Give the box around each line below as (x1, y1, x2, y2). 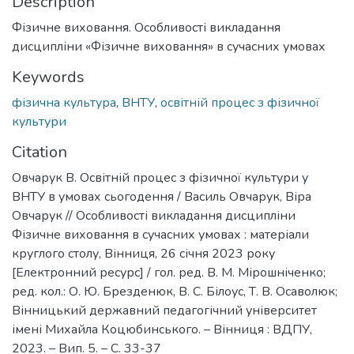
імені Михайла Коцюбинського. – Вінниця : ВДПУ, (12, 320, 312, 338)
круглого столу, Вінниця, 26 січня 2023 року (12, 244, 275, 262)
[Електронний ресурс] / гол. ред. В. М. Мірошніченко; (12, 263, 326, 281)
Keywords (12, 66, 85, 88)
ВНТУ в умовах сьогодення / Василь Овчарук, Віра (12, 187, 311, 205)
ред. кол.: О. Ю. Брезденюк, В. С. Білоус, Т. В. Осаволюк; (12, 282, 337, 300)
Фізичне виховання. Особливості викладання (12, 18, 281, 36)
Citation (12, 141, 67, 163)
